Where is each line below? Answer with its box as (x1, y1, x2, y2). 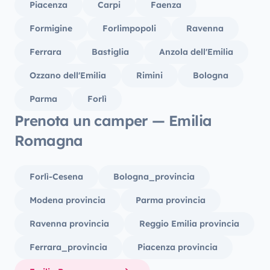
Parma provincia (136, 195, 206, 206)
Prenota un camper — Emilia (14, 111, 212, 130)
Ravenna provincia (30, 218, 109, 229)
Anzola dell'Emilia (159, 46, 233, 57)
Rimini (136, 70, 163, 81)
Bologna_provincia (113, 171, 195, 182)
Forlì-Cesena (30, 171, 83, 182)
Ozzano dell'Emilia (30, 70, 106, 81)
